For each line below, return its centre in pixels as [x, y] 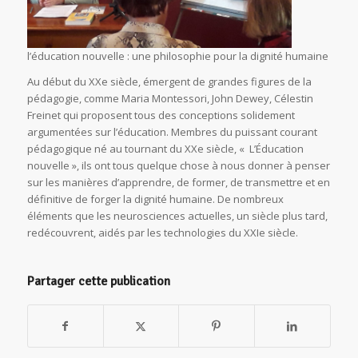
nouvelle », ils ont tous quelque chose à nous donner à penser [178, 166]
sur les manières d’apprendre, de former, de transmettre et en [178, 183]
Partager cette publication [98, 281]
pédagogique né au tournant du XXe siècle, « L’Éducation [165, 149]
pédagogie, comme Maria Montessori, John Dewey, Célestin [170, 99]
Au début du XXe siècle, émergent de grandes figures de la [169, 82]
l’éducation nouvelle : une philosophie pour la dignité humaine [177, 56]
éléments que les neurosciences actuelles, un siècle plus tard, [177, 216]
